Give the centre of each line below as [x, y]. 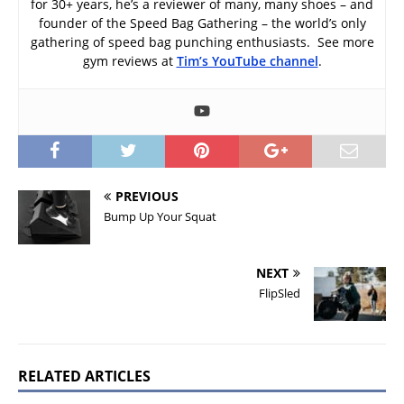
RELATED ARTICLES [84, 376]
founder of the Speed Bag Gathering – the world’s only [202, 23]
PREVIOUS [147, 197]
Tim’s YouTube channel [247, 61]
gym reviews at [129, 61]
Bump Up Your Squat [160, 217]
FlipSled [280, 294]
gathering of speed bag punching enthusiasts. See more [202, 42]
